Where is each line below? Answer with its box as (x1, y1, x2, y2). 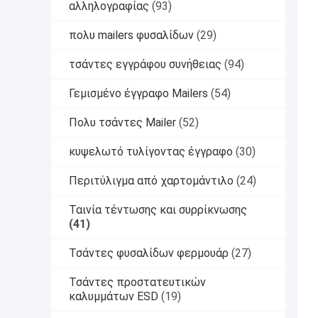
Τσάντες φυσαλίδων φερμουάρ (69, 246, 229, 260)
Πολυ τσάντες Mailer (69, 115, 176, 129)
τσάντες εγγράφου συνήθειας (69, 57, 221, 71)
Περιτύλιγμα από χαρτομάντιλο (69, 173, 234, 187)
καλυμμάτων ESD (69, 289, 158, 303)
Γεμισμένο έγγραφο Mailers (69, 86, 208, 100)
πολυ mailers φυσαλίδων (69, 28, 194, 42)
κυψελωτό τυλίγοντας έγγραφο (69, 144, 233, 158)
